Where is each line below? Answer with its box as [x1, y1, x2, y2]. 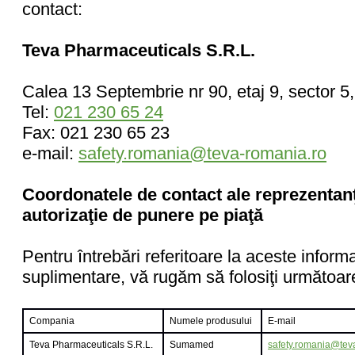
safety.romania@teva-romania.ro [78, 143, 326, 163]
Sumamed [170, 339, 214, 350]
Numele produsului [170, 315, 252, 326]
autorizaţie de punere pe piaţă [22, 205, 263, 225]
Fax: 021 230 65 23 [22, 123, 170, 143]
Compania [29, 315, 74, 326]
